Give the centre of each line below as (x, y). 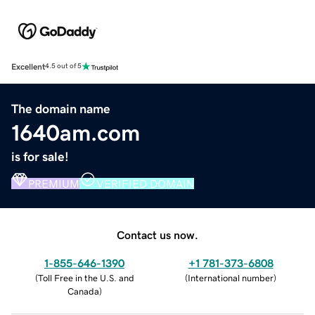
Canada (83, 291)
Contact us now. (157, 234)
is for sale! (40, 156)
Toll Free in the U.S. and (86, 278)
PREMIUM (54, 183)
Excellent (28, 66)
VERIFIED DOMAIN (145, 183)
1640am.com (76, 133)
